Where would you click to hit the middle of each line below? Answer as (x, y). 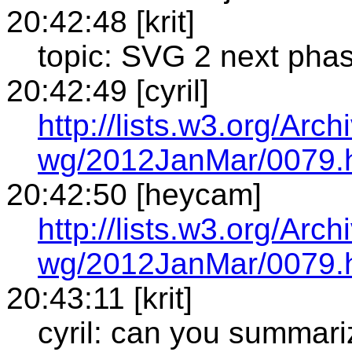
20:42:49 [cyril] (108, 90)
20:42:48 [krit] (101, 21)
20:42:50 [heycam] (134, 194)
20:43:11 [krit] (99, 298)
